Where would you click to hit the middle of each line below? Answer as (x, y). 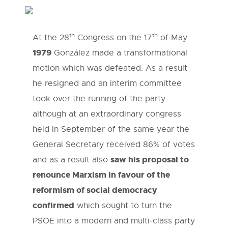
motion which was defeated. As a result (110, 68)
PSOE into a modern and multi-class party (114, 221)
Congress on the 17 (113, 38)
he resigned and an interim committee (107, 84)
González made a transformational (119, 53)
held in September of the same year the (111, 130)
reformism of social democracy (95, 190)
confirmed (53, 206)
